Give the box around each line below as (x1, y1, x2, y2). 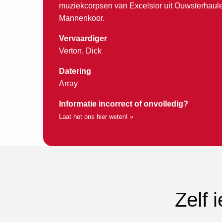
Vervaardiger (59, 34, 107, 43)
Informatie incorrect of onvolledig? (59, 99, 188, 108)
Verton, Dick (59, 46, 102, 55)
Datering (59, 66, 91, 75)
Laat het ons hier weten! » (59, 112, 133, 120)
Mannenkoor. (59, 13, 105, 22)
